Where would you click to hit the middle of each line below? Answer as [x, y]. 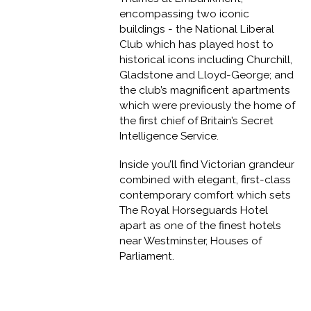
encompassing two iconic [185, 14]
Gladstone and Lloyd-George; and [207, 75]
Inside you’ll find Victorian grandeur [207, 164]
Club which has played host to [197, 44]
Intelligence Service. [169, 136]
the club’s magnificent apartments [205, 90]
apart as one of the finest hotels [201, 225]
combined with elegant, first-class [205, 179]
